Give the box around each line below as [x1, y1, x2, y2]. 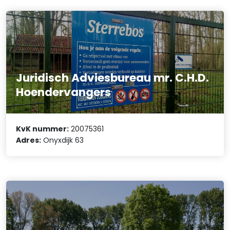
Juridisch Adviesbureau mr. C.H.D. [16, 70, 209, 86]
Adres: [16, 135, 42, 146]
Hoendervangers [16, 84, 111, 101]
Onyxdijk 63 [41, 135, 84, 146]
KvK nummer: [16, 124, 69, 135]
